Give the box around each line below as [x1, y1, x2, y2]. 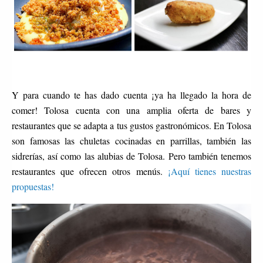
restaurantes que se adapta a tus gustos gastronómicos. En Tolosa [12, 119, 251, 131]
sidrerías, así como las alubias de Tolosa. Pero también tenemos [12, 149, 251, 162]
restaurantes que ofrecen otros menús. [12, 164, 168, 177]
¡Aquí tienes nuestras [167, 164, 252, 177]
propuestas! [12, 180, 54, 193]
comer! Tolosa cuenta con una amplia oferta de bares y [12, 103, 251, 116]
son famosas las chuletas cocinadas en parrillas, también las [12, 134, 251, 147]
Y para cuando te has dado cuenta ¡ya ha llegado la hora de [12, 88, 251, 101]
